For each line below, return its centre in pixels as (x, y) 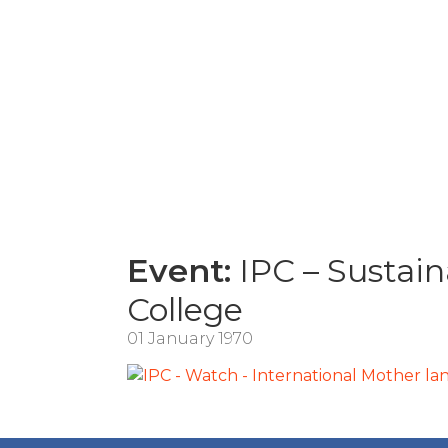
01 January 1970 (190, 338)
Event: (179, 270)
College (185, 309)
